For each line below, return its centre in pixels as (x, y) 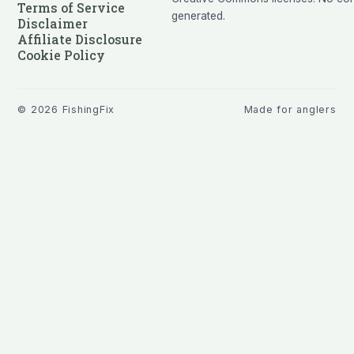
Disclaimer (53, 23)
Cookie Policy (62, 55)
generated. (199, 15)
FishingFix (88, 109)
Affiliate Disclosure (80, 39)
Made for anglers (290, 109)
